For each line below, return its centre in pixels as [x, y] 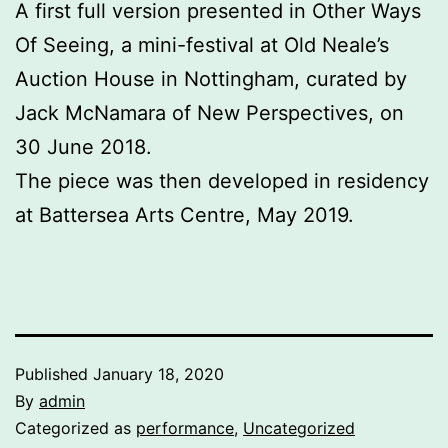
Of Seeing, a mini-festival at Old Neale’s [202, 45]
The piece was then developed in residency [222, 181]
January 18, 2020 [158, 374]
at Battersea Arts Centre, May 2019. [184, 215]
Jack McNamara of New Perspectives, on [209, 113]
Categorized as [75, 428]
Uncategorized [299, 428]
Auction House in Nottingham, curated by [211, 79]
